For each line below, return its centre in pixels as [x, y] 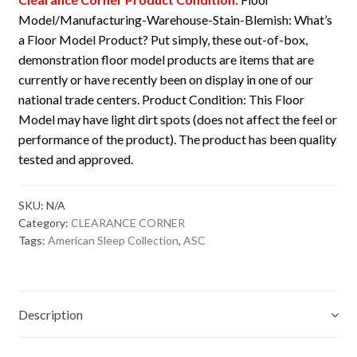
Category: [44, 222]
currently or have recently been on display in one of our [165, 80]
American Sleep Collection [113, 240]
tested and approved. [75, 159]
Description [50, 315]
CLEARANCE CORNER [127, 222]
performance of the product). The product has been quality [177, 139]
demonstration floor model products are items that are [166, 60]
